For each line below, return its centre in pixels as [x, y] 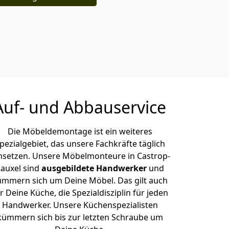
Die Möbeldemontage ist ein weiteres [80, 131]
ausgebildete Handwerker [95, 168]
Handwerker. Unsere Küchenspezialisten [80, 205]
